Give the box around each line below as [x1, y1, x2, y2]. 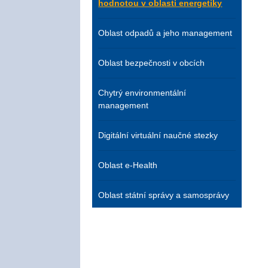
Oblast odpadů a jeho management [98, 28, 233, 38]
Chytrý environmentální [98, 88, 187, 98]
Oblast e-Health [98, 160, 158, 170]
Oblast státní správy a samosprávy [98, 190, 230, 200]
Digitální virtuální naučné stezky [98, 130, 218, 140]
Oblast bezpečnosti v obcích [98, 58, 205, 68]
